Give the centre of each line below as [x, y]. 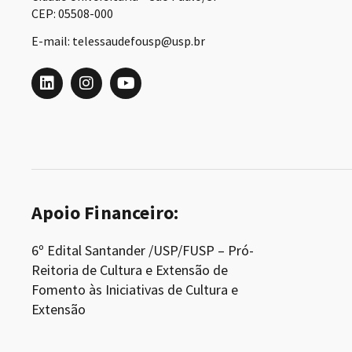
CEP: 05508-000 [72, 14]
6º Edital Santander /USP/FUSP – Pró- [143, 251]
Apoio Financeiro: [105, 213]
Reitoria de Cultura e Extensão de [130, 270]
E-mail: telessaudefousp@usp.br [118, 41]
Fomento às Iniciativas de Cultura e [135, 290]
